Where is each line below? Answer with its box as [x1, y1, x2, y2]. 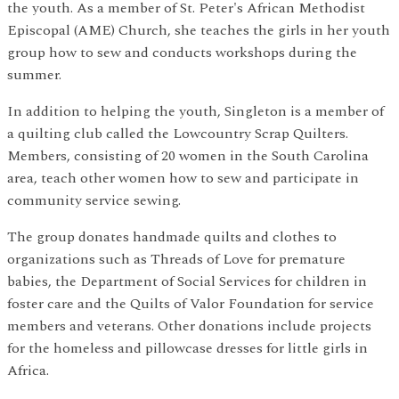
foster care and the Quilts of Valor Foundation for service [7, 292, 374, 314]
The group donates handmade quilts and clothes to [7, 225, 337, 248]
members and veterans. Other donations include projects [7, 314, 371, 337]
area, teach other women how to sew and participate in [7, 167, 359, 189]
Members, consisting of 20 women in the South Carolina [7, 144, 369, 167]
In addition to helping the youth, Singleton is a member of [7, 100, 384, 122]
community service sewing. [7, 189, 181, 211]
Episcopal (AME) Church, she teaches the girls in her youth [7, 19, 390, 41]
